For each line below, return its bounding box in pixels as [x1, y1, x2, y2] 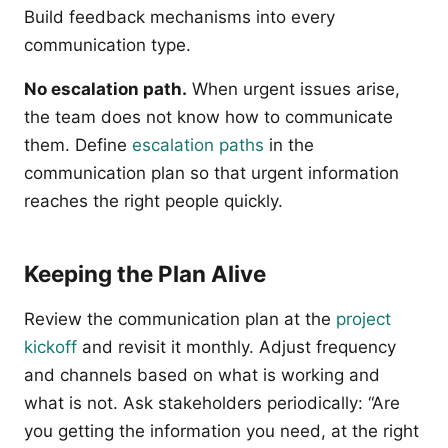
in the [264, 134, 314, 155]
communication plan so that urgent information [24, 162, 399, 183]
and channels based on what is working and [24, 364, 380, 385]
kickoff [24, 336, 77, 357]
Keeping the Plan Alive [24, 259, 266, 287]
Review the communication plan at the [24, 308, 336, 329]
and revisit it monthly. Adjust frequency [77, 336, 396, 357]
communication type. [24, 34, 191, 55]
